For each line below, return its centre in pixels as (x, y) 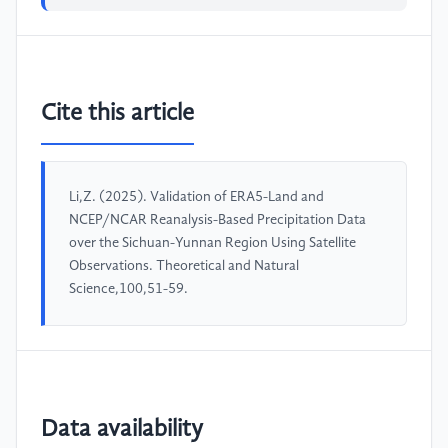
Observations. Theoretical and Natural (184, 266)
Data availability (122, 429)
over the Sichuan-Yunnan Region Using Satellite (212, 243)
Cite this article (117, 114)
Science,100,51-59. (128, 289)
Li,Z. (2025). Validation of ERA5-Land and (196, 197)
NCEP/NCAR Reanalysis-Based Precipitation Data (217, 220)
